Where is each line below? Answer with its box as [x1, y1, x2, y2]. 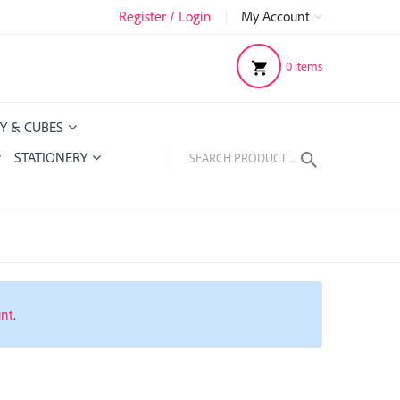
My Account [241, 7, 313, 25]
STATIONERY [14, 148, 87, 166]
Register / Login [119, 7, 212, 25]
